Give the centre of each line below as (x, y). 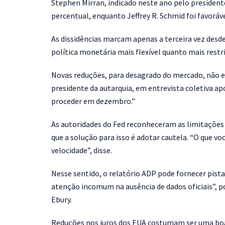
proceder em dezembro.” (93, 101)
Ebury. (62, 200)
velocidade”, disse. (82, 150)
